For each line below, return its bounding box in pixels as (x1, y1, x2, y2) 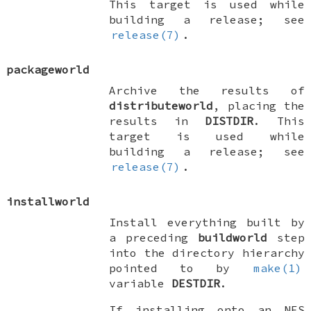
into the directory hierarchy (109, 245, 305, 260)
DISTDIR (204, 113, 253, 128)
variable (109, 276, 172, 290)
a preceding (109, 230, 198, 244)
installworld (6, 194, 90, 208)
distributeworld (109, 98, 214, 112)
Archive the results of (109, 83, 305, 97)
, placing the (213, 98, 305, 112)
